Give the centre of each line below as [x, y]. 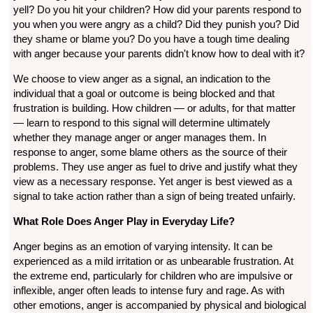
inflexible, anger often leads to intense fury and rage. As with [148, 291]
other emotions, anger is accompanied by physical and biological [159, 305]
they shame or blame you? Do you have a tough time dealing [151, 39]
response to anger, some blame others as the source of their [150, 152]
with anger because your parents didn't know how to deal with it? [159, 54]
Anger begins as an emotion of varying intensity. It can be [143, 247]
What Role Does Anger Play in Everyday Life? [124, 221]
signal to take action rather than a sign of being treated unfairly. [154, 196]
